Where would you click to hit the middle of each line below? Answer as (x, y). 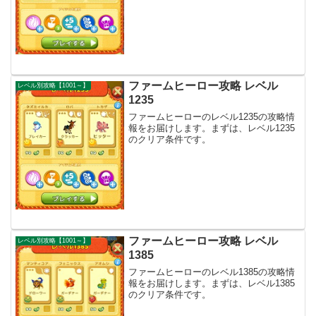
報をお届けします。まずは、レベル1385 (212, 283)
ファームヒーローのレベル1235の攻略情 (212, 117)
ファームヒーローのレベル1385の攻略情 (212, 272)
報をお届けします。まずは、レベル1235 (212, 128)
